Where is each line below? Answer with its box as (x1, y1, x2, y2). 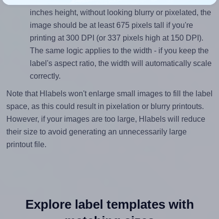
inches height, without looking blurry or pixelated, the (29, 8, 211, 17)
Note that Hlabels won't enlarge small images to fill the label (6, 89, 213, 98)
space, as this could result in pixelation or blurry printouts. (6, 102, 204, 111)
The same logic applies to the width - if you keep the (29, 46, 209, 55)
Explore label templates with (25, 197, 194, 212)
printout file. (6, 140, 46, 149)
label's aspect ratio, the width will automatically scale (29, 59, 212, 68)
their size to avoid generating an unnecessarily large (6, 128, 187, 136)
